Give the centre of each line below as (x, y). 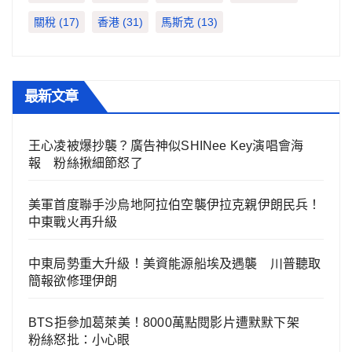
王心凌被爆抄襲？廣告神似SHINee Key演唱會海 (166, 145)
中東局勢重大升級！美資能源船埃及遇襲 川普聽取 (175, 263)
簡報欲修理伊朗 (73, 280)
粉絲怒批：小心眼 (79, 339)
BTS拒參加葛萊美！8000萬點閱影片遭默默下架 (170, 322)
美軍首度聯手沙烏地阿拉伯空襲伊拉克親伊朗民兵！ (175, 204)
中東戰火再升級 (73, 222)
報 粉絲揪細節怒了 (86, 163)
